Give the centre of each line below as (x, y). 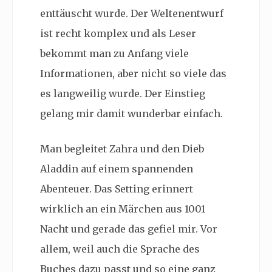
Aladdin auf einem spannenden (117, 169)
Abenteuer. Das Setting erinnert (117, 189)
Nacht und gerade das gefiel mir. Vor (129, 229)
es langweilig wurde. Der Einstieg (123, 94)
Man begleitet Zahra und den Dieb (122, 149)
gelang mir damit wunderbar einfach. (131, 114)
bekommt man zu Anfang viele (114, 54)
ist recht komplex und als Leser (118, 34)
